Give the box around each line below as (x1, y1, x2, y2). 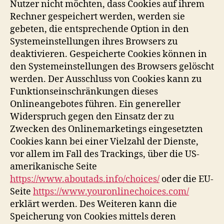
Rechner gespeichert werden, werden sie (10, 10, 185, 22)
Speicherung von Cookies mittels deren (10, 210, 176, 222)
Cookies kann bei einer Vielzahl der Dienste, (10, 135, 198, 147)
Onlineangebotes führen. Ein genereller (10, 98, 180, 110)
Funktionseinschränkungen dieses (10, 85, 158, 97)
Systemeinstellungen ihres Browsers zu (10, 35, 177, 47)
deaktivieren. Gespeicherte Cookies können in (10, 48, 207, 60)
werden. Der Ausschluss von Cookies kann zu (10, 73, 201, 85)
